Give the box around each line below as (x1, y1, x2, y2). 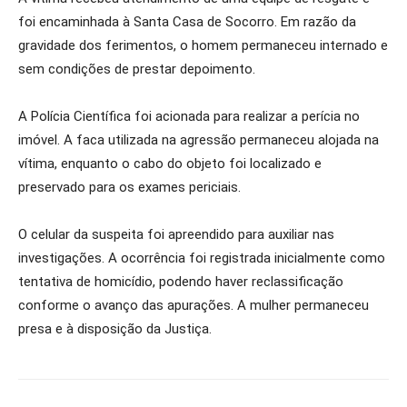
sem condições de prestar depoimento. (18, 61, 255, 77)
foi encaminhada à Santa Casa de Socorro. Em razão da (18, 14, 356, 30)
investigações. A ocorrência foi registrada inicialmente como (18, 250, 385, 266)
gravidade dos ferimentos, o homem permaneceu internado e (18, 37, 388, 54)
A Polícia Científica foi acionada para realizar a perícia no (18, 108, 360, 124)
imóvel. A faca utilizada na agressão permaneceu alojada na (18, 132, 379, 148)
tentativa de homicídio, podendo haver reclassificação (18, 273, 343, 290)
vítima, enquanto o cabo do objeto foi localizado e (18, 155, 322, 172)
